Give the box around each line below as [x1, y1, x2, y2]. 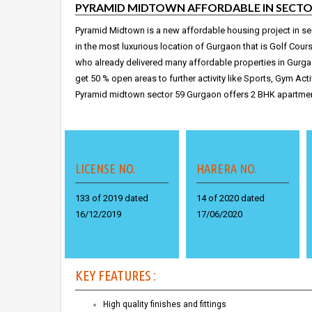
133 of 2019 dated [75, 192, 148, 203]
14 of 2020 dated [196, 192, 265, 203]
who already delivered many [75, 56, 189, 68]
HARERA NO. [196, 161, 257, 175]
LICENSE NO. [75, 161, 136, 175]
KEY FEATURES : [75, 267, 156, 283]
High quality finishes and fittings [103, 299, 226, 309]
